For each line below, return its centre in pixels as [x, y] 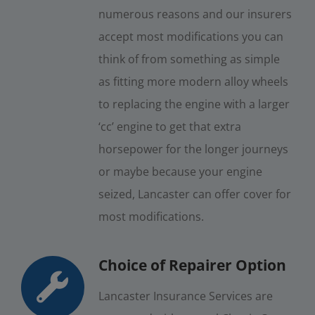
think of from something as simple [189, 59]
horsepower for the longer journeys [193, 149]
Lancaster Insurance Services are [185, 296]
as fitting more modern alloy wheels [193, 81]
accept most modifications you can [191, 36]
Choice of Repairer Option [192, 265]
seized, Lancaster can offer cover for [194, 194]
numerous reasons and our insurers [195, 14]
